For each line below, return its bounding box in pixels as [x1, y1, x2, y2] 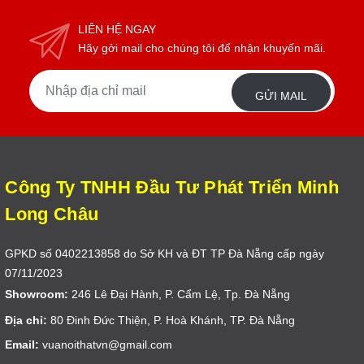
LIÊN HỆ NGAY [77, 22, 156, 36]
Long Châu [5, 203, 99, 224]
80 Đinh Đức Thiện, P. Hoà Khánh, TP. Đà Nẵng [47, 313, 296, 327]
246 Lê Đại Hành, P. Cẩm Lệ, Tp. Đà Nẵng [68, 287, 291, 301]
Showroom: [5, 287, 69, 301]
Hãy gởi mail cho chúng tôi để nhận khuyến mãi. [77, 41, 326, 54]
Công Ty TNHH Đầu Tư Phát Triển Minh [5, 176, 339, 197]
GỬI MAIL [255, 89, 308, 102]
